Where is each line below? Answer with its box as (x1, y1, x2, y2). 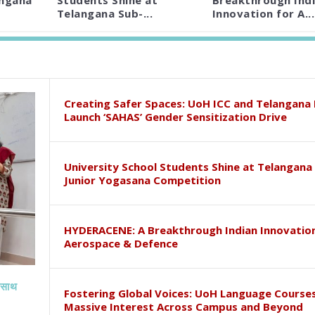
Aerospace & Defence (63, 236, 178, 251)
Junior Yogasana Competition (63, 173, 221, 188)
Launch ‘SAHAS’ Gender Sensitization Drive (63, 110, 287, 124)
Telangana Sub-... (56, 6, 153, 21)
